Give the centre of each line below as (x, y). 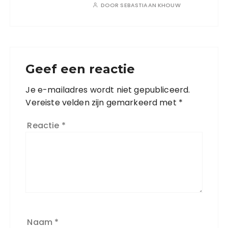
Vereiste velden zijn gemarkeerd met (102, 103)
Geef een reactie (80, 69)
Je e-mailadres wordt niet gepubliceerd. (108, 90)
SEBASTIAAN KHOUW (150, 5)
